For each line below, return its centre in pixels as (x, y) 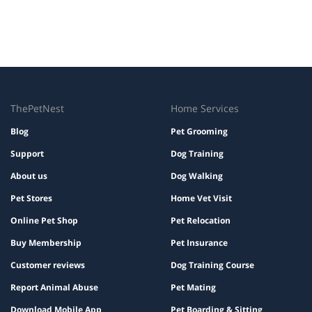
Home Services (204, 109)
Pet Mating (193, 288)
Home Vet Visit (201, 198)
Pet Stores (31, 198)
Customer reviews (48, 265)
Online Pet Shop (44, 221)
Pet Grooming (199, 132)
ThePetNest (37, 109)
